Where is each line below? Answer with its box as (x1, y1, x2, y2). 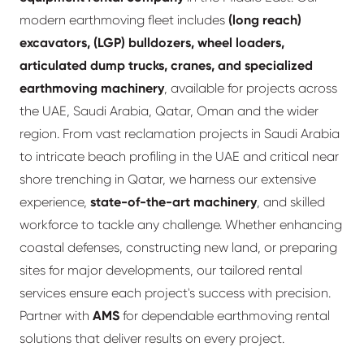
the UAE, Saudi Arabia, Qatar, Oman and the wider (19, 103, 318, 119)
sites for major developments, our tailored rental (19, 262, 302, 279)
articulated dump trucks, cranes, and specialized (19, 58, 313, 74)
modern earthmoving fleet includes (19, 12, 225, 28)
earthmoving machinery (19, 80, 164, 97)
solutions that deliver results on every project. (19, 331, 284, 347)
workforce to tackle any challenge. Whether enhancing (19, 217, 342, 233)
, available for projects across (164, 80, 337, 97)
